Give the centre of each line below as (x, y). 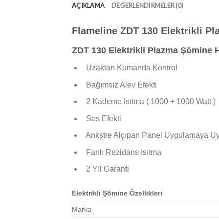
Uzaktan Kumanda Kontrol (130, 67)
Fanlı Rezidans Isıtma (121, 152)
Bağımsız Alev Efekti (119, 85)
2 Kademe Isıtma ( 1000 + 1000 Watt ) (149, 102)
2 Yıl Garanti (105, 169)
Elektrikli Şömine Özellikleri (117, 193)
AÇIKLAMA (88, 5)
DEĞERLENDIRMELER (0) (148, 5)
